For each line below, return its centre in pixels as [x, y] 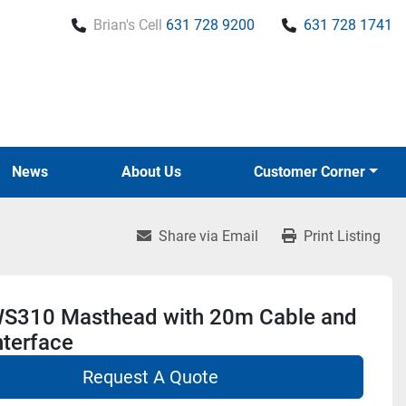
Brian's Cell [128, 25]
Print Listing [342, 236]
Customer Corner [314, 172]
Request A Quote [151, 377]
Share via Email [208, 236]
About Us [156, 172]
